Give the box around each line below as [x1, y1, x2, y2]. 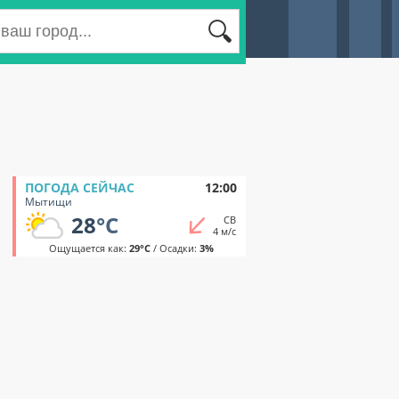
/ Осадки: [150, 241, 199, 255]
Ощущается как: [48, 241, 129, 255]
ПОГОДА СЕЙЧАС [25, 179, 134, 196]
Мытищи [25, 194, 72, 209]
